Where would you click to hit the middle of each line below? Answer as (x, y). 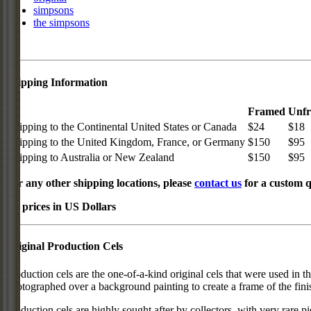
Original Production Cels (64, 246)
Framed (267, 111)
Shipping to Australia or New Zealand (91, 157)
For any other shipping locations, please (100, 183)
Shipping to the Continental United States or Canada (122, 126)
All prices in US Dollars (61, 206)
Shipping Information (57, 82)
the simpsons (61, 23)
